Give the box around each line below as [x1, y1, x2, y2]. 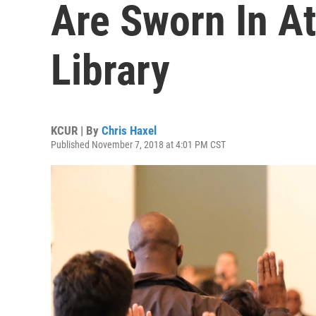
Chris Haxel [102, 123, 157, 138]
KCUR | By [51, 123, 102, 138]
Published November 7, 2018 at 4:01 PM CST [51, 139, 226, 150]
